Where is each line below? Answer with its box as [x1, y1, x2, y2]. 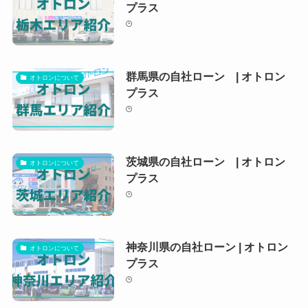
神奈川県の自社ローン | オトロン [125, 240, 288, 253]
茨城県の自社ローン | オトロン [125, 155, 285, 168]
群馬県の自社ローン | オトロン [125, 69, 285, 82]
